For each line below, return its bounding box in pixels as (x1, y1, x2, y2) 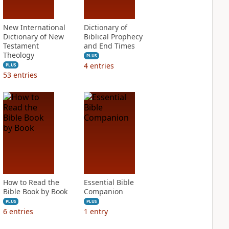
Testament (3, 41, 39, 51)
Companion (83, 187, 123, 196)
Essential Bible (83, 177, 134, 187)
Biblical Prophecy (83, 32, 143, 41)
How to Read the (3, 177, 59, 187)
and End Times (83, 41, 135, 51)
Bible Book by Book (3, 187, 67, 196)
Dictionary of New (3, 32, 64, 41)
